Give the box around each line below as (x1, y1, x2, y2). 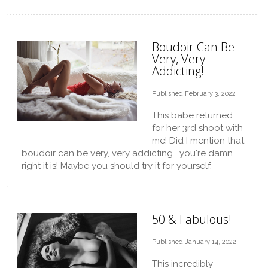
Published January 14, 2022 (152, 238, 236, 246)
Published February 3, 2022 (152, 90, 236, 98)
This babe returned (152, 110, 233, 121)
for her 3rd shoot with (152, 123, 243, 133)
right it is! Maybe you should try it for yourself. (22, 160, 212, 171)
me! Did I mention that (152, 135, 244, 146)
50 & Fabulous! (152, 211, 232, 227)
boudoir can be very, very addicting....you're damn (22, 148, 233, 159)
